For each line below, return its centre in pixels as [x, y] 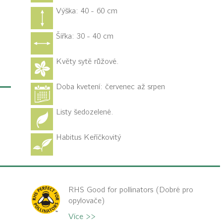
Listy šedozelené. [84, 112]
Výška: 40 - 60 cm [86, 11]
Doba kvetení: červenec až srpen [110, 87]
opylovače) [86, 201]
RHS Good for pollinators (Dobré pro [131, 190]
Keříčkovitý [102, 138]
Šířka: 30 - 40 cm [84, 36]
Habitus [70, 138]
